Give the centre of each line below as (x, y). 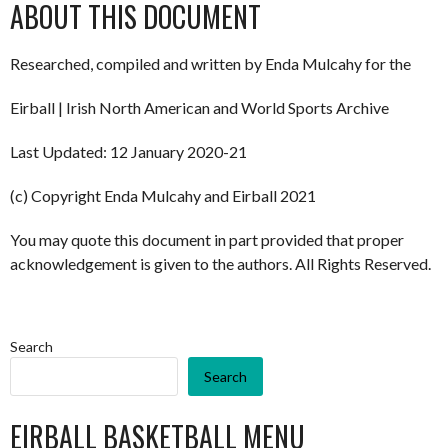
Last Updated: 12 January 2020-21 (128, 151)
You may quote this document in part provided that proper (207, 239)
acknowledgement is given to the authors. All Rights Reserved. (220, 263)
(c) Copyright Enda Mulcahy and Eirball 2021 (163, 195)
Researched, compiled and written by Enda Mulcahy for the (210, 63)
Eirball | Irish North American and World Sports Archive (199, 107)
